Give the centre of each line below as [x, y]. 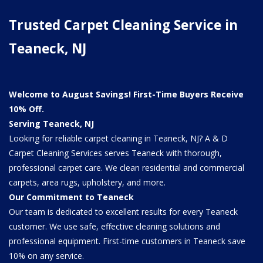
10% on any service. [46, 255]
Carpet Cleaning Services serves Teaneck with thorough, [115, 153]
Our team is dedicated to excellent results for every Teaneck [123, 211]
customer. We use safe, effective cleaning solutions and [114, 226]
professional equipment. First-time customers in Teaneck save [127, 241]
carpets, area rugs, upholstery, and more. [87, 182]
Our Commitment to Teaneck [71, 197]
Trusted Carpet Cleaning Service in [123, 25]
